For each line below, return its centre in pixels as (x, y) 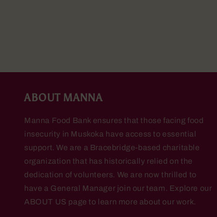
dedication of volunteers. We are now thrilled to (110, 175)
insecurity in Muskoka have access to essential (110, 134)
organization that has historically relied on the (108, 161)
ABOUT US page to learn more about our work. (110, 202)
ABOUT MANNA (63, 98)
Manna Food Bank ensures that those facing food (114, 120)
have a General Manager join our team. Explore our (118, 188)
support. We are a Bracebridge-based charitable (112, 147)
